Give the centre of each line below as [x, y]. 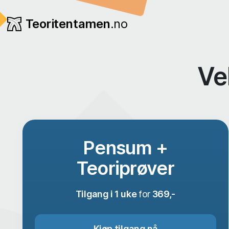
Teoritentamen [68, 24]
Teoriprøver [125, 168]
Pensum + [125, 148]
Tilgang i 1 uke [107, 194]
